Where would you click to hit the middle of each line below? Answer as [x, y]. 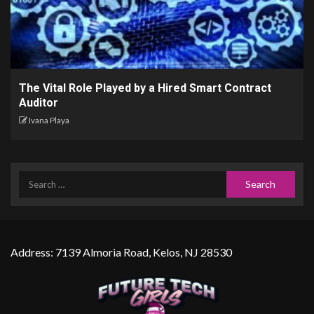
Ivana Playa [49, 120]
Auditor [39, 102]
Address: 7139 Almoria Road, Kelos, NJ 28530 [121, 252]
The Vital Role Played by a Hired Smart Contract [145, 88]
